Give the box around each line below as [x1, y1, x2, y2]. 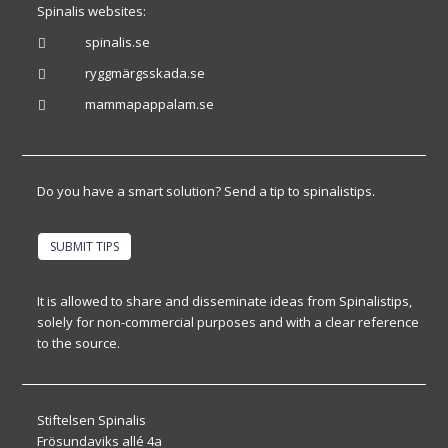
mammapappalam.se [84, 94, 214, 113]
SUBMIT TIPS [50, 237, 120, 255]
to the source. [37, 334, 121, 353]
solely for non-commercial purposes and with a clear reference [37, 313, 420, 332]
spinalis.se [84, 32, 150, 51]
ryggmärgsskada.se [84, 63, 205, 82]
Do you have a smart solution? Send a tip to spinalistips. [37, 181, 376, 200]
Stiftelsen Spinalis [37, 411, 147, 430]
